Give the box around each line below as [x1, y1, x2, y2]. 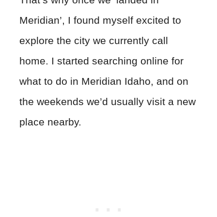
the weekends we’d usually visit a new [19, 95, 196, 107]
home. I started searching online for [19, 55, 184, 66]
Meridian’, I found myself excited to [19, 14, 181, 26]
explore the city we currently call [19, 34, 168, 46]
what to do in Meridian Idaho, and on [19, 75, 188, 87]
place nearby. [19, 116, 81, 127]
